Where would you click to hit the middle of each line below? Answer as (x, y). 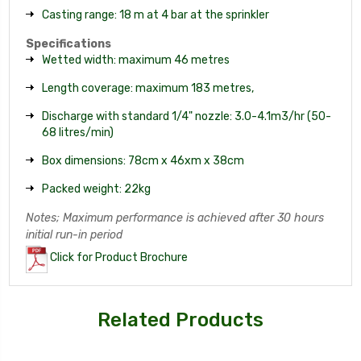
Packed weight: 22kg (96, 189)
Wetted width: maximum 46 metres (136, 60)
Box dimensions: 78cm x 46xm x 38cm (143, 160)
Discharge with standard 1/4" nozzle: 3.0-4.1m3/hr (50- (187, 116)
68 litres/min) (78, 132)
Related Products (180, 320)
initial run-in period (74, 234)
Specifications (68, 44)
